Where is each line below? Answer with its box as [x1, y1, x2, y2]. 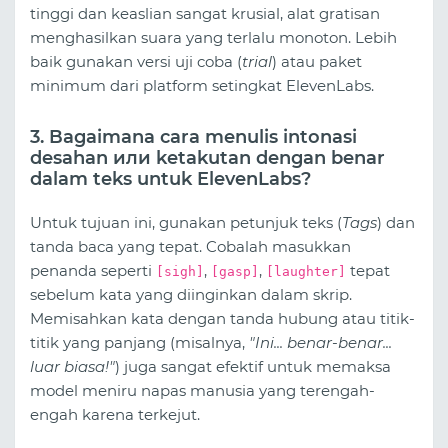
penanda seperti [30, 261, 156, 281]
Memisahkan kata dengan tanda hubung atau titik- [30, 309, 415, 329]
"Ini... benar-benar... [249, 333, 392, 353]
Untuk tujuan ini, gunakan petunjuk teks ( [30, 213, 342, 233]
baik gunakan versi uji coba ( [30, 51, 242, 71]
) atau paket [272, 51, 362, 71]
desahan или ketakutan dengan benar [30, 146, 385, 169]
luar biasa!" [30, 357, 115, 377]
